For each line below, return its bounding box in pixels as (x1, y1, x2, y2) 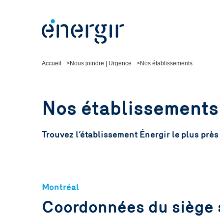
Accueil (41, 59, 61, 67)
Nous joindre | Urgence (69, 59, 132, 67)
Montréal (41, 182, 79, 192)
